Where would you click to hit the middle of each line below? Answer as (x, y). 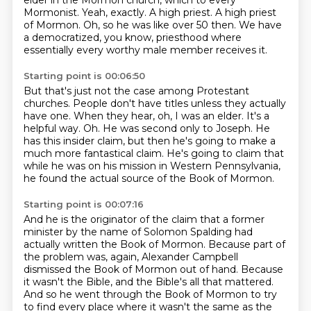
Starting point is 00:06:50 (84, 76)
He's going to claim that (225, 153)
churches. (48, 103)
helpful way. (53, 128)
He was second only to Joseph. (179, 128)
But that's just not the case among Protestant (136, 91)
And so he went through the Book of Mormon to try (150, 294)
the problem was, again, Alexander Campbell (131, 257)
